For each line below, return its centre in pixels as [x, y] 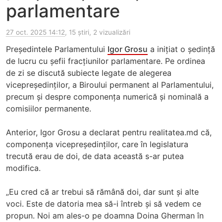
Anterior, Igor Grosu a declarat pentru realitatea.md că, [109, 133]
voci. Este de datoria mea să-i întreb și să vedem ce [104, 204]
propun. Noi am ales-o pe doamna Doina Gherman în [105, 216]
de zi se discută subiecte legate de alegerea [89, 73]
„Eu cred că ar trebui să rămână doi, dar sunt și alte [102, 192]
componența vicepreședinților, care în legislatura [97, 144]
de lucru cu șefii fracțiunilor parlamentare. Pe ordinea [106, 61]
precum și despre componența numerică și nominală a [107, 97]
